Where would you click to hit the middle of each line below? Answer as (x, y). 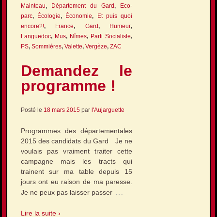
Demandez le (77, 71)
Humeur (120, 26)
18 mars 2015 (62, 110)
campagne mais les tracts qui (77, 162)
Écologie (49, 16)
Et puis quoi (115, 16)
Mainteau (33, 6)
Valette (73, 47)
